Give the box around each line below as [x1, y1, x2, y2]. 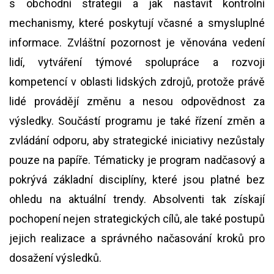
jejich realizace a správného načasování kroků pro [9, 232, 265, 245]
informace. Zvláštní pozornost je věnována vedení [9, 36, 265, 49]
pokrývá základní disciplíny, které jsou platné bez [9, 173, 265, 186]
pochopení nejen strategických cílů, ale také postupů [9, 212, 265, 225]
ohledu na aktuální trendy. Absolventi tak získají [9, 193, 265, 206]
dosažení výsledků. [9, 251, 102, 264]
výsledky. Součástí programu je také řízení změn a [9, 114, 265, 127]
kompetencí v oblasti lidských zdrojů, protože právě [9, 75, 265, 88]
